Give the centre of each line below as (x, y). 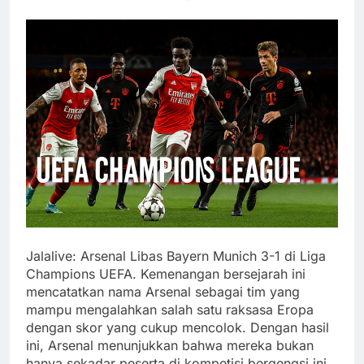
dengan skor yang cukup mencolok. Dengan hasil (178, 328)
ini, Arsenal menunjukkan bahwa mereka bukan (170, 346)
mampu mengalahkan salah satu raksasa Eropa (170, 310)
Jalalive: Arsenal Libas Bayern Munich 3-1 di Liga (176, 256)
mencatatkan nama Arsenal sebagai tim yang (163, 292)
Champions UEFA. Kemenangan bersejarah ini (166, 274)
